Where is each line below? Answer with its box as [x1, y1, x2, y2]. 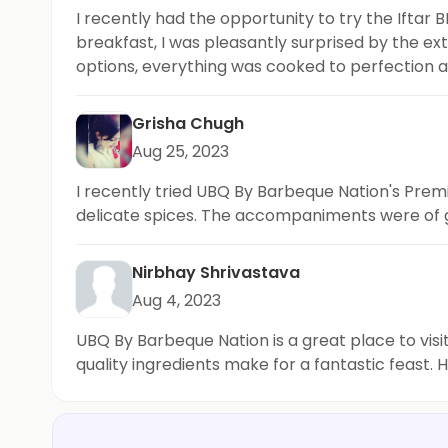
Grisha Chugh [132, 111, 244, 135]
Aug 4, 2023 [132, 288, 221, 312]
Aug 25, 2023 [132, 139, 229, 163]
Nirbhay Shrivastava [132, 260, 300, 284]
